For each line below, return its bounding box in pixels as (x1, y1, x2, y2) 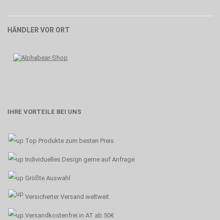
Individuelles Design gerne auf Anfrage (25, 156, 135, 163)
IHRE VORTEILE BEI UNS (7, 108, 83, 115)
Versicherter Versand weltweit (25, 193, 109, 200)
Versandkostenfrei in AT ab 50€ (25, 212, 114, 219)
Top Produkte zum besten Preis (25, 137, 114, 144)
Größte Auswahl (25, 174, 70, 182)
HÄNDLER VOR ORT (7, 26, 70, 34)
